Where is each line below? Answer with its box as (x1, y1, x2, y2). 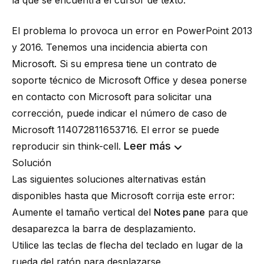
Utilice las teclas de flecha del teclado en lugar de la (12, 239, 243, 251)
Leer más (124, 140, 171, 152)
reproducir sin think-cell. (12, 140, 124, 152)
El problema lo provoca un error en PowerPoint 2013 (12, 25, 252, 37)
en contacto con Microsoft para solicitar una (12, 91, 212, 103)
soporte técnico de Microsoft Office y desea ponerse (12, 74, 247, 86)
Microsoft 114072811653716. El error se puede (12, 124, 219, 136)
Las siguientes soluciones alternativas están (12, 173, 206, 185)
